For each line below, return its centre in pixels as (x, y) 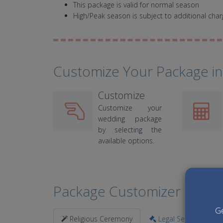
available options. (126, 141)
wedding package (130, 119)
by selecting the (130, 130)
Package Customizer (117, 191)
